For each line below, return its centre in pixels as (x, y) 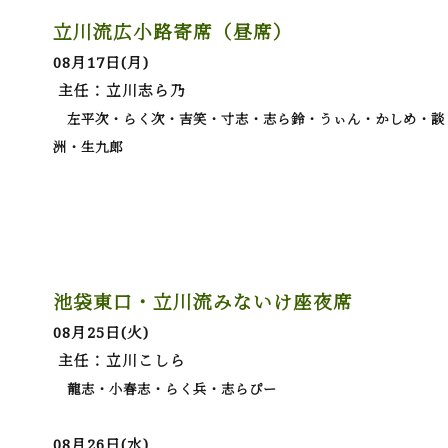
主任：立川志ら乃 (120, 90)
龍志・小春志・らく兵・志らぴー (165, 389)
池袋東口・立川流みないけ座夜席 (203, 301)
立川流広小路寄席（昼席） (173, 31)
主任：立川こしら (120, 360)
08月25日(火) (101, 332)
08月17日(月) (101, 62)
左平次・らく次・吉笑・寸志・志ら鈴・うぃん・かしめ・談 (249, 119)
